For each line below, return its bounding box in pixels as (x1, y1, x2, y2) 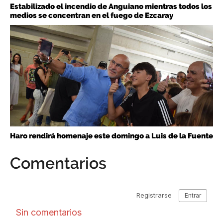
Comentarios (10, 153, 107, 172)
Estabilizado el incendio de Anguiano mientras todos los (10, 1, 212, 11)
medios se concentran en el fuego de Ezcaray (10, 10, 173, 20)
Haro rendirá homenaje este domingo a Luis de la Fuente (10, 131, 213, 140)
